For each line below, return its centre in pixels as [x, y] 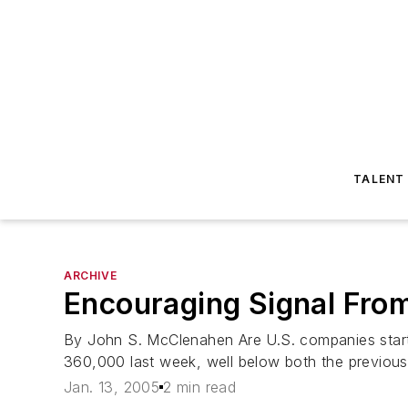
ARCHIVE [91, 275]
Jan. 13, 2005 [112, 388]
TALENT [379, 179]
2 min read [200, 388]
